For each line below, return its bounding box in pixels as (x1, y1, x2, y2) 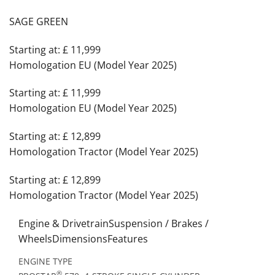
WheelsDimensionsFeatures (18, 231, 148, 246)
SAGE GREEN (9, 14, 68, 28)
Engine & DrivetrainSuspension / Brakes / (18, 216, 209, 230)
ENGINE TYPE (18, 255, 72, 268)
